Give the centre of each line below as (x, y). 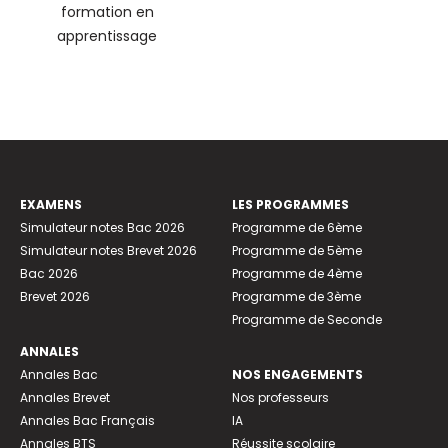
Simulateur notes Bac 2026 (102, 227)
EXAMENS (51, 204)
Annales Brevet (65, 397)
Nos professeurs (280, 397)
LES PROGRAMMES (290, 204)
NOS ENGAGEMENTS (297, 374)
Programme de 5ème (297, 250)
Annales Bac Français (87, 420)
